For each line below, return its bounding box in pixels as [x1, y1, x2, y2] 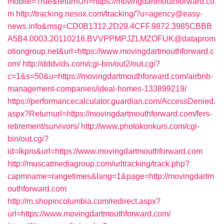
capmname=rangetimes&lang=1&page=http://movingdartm [7, 172, 214, 180]
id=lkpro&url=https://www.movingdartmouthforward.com [7, 147, 202, 155]
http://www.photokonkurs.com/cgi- [81, 122, 199, 130]
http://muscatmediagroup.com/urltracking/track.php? [7, 159, 189, 168]
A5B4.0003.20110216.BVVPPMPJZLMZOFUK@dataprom [7, 34, 215, 43]
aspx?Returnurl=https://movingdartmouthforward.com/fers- [7, 109, 212, 118]
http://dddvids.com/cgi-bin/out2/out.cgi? [22, 59, 160, 68]
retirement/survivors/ [7, 122, 79, 130]
